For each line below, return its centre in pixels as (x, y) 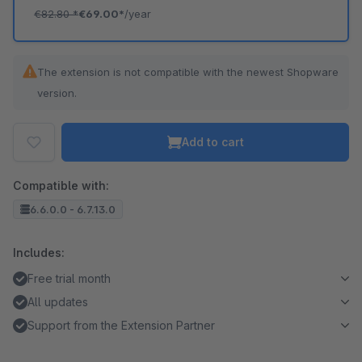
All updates (58, 302)
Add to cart (213, 142)
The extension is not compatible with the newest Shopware (188, 72)
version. (57, 93)
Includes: (39, 253)
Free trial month (69, 278)
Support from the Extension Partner (121, 325)
